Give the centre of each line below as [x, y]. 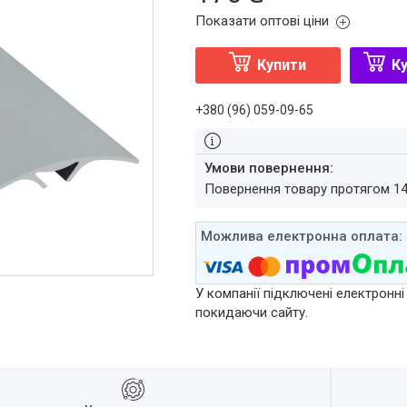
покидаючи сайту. [251, 313]
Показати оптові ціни [262, 21]
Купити [282, 65]
